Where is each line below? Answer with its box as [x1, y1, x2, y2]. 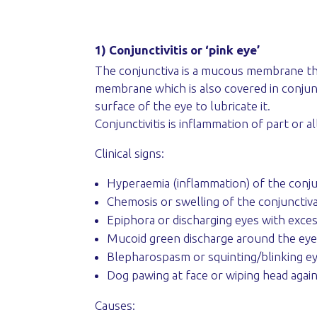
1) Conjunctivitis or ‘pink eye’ [95, 42, 260, 57]
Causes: [95, 298, 136, 312]
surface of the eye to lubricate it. [95, 98, 271, 113]
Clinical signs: [95, 146, 165, 160]
